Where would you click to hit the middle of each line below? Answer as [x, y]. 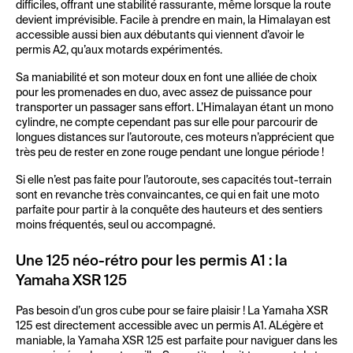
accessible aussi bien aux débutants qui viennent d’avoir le [160, 35]
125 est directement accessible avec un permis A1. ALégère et [170, 326]
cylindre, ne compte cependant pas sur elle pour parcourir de [167, 123]
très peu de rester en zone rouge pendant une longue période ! [170, 153]
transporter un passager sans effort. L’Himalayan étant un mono [175, 108]
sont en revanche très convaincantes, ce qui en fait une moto [167, 195]
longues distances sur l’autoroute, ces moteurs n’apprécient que [175, 138]
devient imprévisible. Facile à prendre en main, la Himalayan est [173, 20]
